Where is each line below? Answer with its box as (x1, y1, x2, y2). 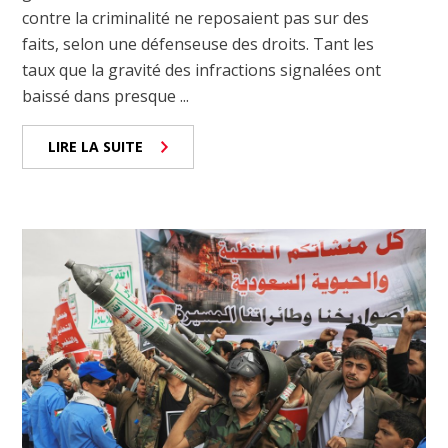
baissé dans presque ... (22, 85, 190, 108)
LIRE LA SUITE (48, 137, 144, 157)
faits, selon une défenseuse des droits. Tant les (22, 33, 375, 56)
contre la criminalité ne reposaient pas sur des (22, 7, 370, 30)
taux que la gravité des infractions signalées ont (22, 59, 382, 82)
